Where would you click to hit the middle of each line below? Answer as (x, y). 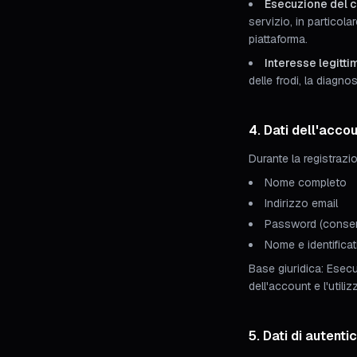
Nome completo (306, 182)
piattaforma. (278, 39)
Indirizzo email (301, 203)
